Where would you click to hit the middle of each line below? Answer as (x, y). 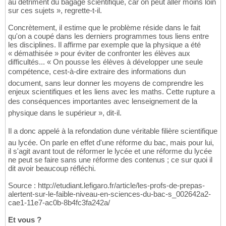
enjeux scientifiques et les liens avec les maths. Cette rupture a (111, 92)
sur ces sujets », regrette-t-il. (55, 11)
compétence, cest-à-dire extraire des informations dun (97, 72)
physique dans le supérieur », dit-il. (65, 113)
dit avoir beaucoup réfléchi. (52, 168)
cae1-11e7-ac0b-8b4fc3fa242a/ (59, 203)
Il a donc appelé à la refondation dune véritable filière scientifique (113, 131)
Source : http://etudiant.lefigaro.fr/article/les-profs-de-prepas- (106, 186)
